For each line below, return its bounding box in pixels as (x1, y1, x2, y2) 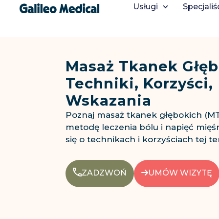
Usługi (133, 2, 158, 11)
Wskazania (66, 92, 152, 109)
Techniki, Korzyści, (66, 75, 214, 92)
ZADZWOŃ (82, 168, 127, 177)
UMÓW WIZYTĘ (148, 168, 213, 177)
